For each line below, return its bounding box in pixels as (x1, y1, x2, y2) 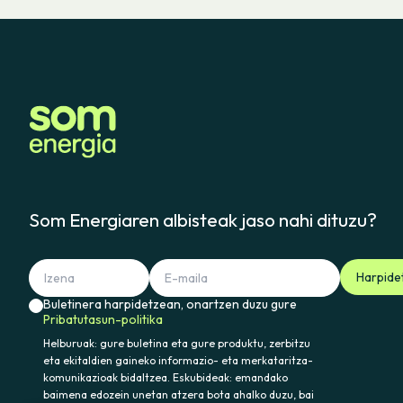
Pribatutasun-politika (43, 311, 163, 328)
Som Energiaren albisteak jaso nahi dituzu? (29, 208, 377, 232)
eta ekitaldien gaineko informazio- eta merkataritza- (43, 354, 313, 368)
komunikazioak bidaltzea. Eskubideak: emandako (43, 371, 288, 385)
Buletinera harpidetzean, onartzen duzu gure (43, 296, 297, 313)
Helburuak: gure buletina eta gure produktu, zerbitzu (43, 336, 310, 351)
